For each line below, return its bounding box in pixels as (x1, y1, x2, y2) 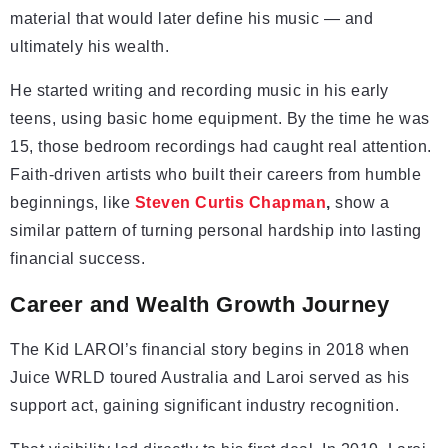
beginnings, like (10, 194, 135, 212)
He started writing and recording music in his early (10, 82, 389, 100)
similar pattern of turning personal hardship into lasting (10, 222, 422, 240)
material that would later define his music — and (10, 10, 373, 28)
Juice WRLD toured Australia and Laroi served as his (10, 369, 410, 387)
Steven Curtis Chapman (134, 194, 326, 212)
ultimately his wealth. (10, 38, 169, 56)
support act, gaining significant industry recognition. (10, 397, 399, 415)
